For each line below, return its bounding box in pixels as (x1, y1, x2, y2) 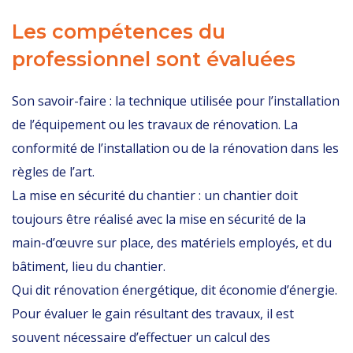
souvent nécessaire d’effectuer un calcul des (12, 329, 270, 346)
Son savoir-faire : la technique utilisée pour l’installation (12, 92, 340, 110)
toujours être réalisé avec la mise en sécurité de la (12, 210, 306, 228)
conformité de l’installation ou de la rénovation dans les (12, 139, 339, 157)
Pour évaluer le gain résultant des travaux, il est (12, 305, 294, 322)
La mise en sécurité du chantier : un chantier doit (12, 187, 298, 204)
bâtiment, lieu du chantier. (12, 258, 165, 275)
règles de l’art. (12, 163, 95, 180)
